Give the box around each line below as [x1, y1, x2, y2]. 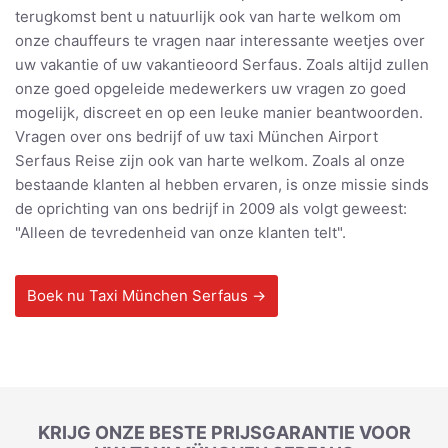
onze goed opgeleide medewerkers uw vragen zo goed [15, 79, 406, 99]
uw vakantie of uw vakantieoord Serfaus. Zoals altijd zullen [15, 55, 429, 75]
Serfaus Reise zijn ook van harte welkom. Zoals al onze [15, 151, 405, 171]
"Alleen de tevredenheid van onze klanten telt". [15, 223, 346, 243]
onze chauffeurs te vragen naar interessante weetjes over [15, 31, 425, 51]
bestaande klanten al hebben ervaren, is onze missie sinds [15, 175, 429, 195]
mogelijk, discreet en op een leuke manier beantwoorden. [15, 103, 423, 123]
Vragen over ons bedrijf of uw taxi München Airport [15, 127, 378, 147]
